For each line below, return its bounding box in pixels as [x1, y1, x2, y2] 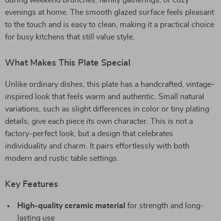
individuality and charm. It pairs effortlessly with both [5, 142, 189, 150]
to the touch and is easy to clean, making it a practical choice [5, 21, 214, 29]
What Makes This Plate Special [5, 59, 130, 68]
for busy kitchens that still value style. [5, 33, 135, 41]
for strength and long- [125, 202, 204, 210]
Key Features [5, 180, 58, 189]
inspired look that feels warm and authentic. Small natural [5, 93, 204, 101]
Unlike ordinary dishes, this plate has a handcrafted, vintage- [5, 80, 215, 88]
